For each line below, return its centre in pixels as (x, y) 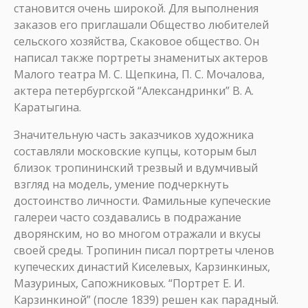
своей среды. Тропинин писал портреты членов (144, 250)
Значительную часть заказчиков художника (134, 135)
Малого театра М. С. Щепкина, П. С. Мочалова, (139, 74)
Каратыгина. (47, 107)
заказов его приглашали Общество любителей (141, 25)
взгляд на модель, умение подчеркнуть (121, 184)
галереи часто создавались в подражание (128, 217)
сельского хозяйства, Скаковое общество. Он (136, 41)
